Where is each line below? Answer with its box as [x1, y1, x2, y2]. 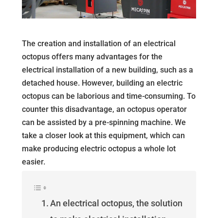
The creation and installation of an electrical [21, 39, 176, 49]
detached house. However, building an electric [21, 78, 182, 88]
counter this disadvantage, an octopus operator [21, 105, 187, 114]
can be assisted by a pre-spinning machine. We [21, 118, 186, 127]
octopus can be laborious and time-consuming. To [21, 91, 196, 101]
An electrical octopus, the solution [50, 198, 183, 209]
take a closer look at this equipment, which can [21, 131, 185, 141]
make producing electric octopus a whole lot [21, 144, 176, 154]
